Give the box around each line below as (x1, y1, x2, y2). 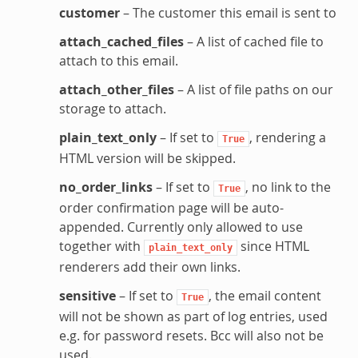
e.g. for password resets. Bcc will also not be (58, 326, 324, 344)
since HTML (237, 237, 309, 255)
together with (58, 237, 144, 255)
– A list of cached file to (183, 32, 324, 50)
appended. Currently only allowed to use (58, 217, 303, 236)
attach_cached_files (58, 32, 184, 50)
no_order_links (58, 177, 153, 196)
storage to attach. (58, 99, 166, 117)
